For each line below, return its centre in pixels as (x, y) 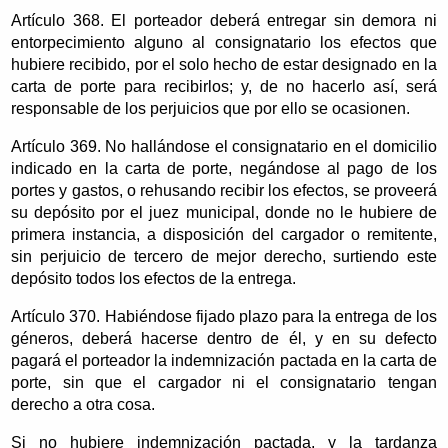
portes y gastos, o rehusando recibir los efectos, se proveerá (224, 190)
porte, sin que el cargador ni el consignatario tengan (224, 382)
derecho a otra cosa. (83, 404)
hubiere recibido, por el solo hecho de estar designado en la (224, 64)
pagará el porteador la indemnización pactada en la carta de (224, 360)
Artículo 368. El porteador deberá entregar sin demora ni (224, 20)
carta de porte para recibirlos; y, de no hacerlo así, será (224, 86)
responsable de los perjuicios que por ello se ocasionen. (211, 108)
